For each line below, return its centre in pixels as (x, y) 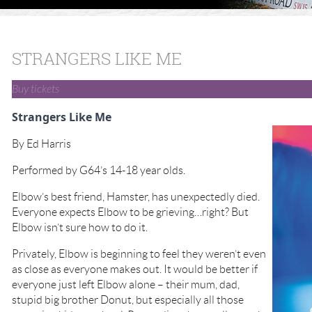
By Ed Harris (41, 144)
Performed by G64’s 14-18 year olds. (99, 170)
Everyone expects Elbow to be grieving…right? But (130, 212)
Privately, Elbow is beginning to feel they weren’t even (139, 254)
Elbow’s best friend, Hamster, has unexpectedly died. (136, 197)
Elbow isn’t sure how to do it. (80, 227)
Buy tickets (36, 89)
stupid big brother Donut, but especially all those (128, 300)
